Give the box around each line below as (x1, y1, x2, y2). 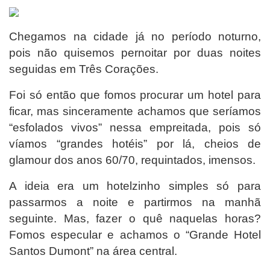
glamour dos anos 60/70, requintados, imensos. (9, 153, 256, 166)
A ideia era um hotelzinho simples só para (9, 179, 261, 192)
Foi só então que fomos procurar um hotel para (9, 88, 261, 101)
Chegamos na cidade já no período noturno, (9, 30, 261, 43)
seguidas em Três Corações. (9, 62, 159, 75)
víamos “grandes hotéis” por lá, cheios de (9, 137, 261, 150)
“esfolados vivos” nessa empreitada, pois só (9, 121, 261, 134)
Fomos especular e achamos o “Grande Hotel (9, 228, 261, 241)
